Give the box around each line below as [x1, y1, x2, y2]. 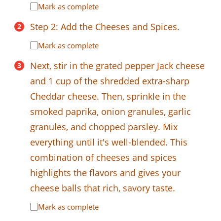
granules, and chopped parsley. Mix [30, 120, 178, 133]
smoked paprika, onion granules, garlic [30, 105, 191, 117]
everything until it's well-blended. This [30, 136, 187, 148]
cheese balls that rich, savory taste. [30, 182, 175, 194]
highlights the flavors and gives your [30, 166, 181, 179]
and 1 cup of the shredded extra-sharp [30, 74, 189, 87]
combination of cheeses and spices [30, 151, 177, 163]
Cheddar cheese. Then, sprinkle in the [30, 90, 186, 102]
